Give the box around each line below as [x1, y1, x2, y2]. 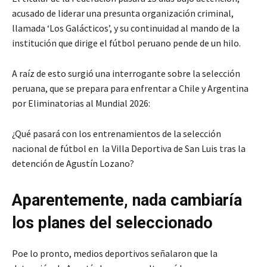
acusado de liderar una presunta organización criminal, [12, 7, 234, 20]
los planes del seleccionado [12, 213, 213, 233]
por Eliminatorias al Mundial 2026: [12, 97, 150, 110]
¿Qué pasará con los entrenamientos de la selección [12, 128, 221, 140]
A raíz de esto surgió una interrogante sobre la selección [12, 67, 240, 80]
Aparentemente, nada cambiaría [12, 191, 242, 210]
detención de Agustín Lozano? [12, 157, 134, 170]
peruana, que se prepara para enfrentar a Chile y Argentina [12, 82, 249, 95]
